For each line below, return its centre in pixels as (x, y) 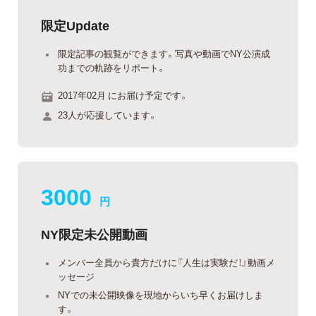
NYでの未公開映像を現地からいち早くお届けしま (160, 295)
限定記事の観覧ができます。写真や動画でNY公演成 (164, 53)
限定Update (75, 25)
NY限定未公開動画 (94, 233)
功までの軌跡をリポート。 (112, 67)
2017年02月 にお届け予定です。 (123, 95)
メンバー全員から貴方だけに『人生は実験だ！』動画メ (166, 262)
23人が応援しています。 (108, 114)
